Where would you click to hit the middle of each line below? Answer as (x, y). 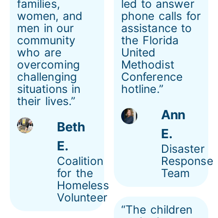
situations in (49, 89)
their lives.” (46, 101)
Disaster (183, 149)
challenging (47, 77)
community (46, 40)
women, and (50, 16)
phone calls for (161, 16)
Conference (152, 77)
